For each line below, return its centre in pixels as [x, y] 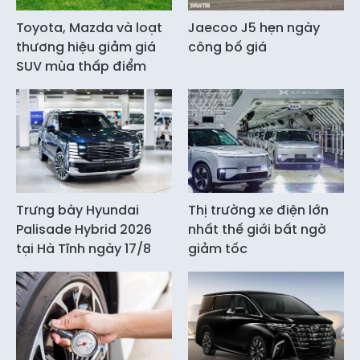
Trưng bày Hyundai [78, 211]
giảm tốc [218, 249]
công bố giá [227, 47]
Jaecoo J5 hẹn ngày [254, 27]
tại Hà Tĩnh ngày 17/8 [84, 249]
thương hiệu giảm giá [86, 47]
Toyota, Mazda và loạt [89, 27]
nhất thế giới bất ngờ [257, 230]
